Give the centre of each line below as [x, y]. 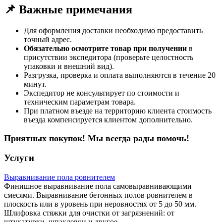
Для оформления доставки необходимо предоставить [113, 30]
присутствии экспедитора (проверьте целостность [109, 57]
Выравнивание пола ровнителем [59, 177]
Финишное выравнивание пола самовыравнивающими [98, 186]
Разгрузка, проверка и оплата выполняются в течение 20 [120, 75]
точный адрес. [48, 39]
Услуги [19, 158]
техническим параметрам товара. [80, 102]
